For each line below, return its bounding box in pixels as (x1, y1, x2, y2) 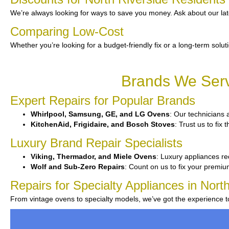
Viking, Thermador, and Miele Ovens (31, 152, 156, 161)
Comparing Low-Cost (10, 25, 124, 38)
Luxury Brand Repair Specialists (10, 136, 182, 150)
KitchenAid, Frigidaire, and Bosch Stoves (31, 120, 175, 128)
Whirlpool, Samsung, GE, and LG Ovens (31, 110, 170, 118)
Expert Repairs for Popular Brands (10, 94, 195, 107)
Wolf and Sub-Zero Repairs (31, 163, 125, 171)
